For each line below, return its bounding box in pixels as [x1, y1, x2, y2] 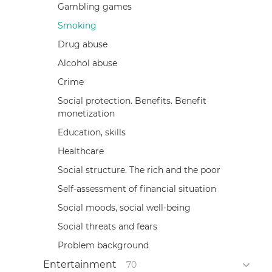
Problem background [57, 239, 149, 251]
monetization [57, 107, 115, 119]
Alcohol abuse [57, 57, 117, 69]
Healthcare [57, 145, 104, 157]
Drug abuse [57, 38, 107, 50]
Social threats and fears [57, 220, 157, 232]
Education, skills [57, 126, 126, 138]
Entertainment [42, 258, 117, 270]
